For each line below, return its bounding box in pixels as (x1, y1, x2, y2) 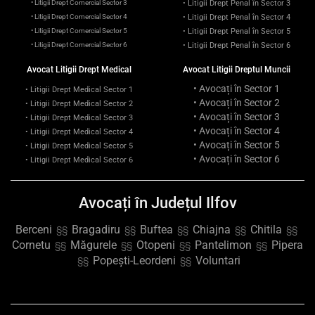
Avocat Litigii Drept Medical (26, 64, 131, 75)
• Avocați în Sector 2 (193, 96, 280, 108)
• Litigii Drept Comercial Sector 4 (30, 11, 127, 21)
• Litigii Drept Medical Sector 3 (25, 112, 133, 122)
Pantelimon (195, 238, 252, 252)
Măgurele (70, 238, 117, 252)
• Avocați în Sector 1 (193, 82, 280, 94)
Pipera (271, 238, 303, 252)
